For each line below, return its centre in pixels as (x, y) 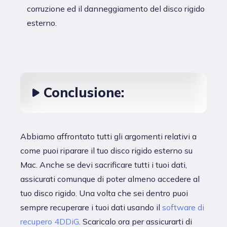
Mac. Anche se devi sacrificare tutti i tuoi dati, (104, 165)
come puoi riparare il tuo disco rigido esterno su (106, 150)
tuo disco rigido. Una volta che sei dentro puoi (104, 193)
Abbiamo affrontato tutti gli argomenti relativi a (108, 136)
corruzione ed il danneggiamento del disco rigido (116, 9)
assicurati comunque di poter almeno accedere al (110, 179)
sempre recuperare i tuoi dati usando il (91, 207)
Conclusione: (84, 92)
